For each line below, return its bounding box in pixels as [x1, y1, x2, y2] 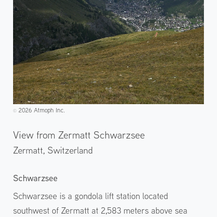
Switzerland [47, 144, 93, 156]
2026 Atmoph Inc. [16, 106, 65, 114]
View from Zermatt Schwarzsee [13, 128, 145, 141]
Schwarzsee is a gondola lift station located [13, 190, 168, 201]
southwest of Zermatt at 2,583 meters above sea [13, 204, 187, 216]
